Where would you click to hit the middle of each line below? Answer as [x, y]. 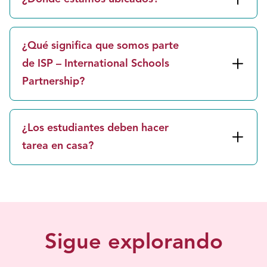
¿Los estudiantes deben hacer [95, 128]
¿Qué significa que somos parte [100, 46]
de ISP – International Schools [96, 64]
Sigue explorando [133, 243]
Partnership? [53, 82]
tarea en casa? [58, 146]
